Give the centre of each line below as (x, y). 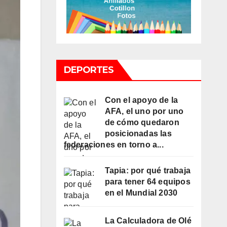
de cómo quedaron (142, 123)
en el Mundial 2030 (141, 193)
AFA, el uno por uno (144, 111)
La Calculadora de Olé (148, 221)
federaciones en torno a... (113, 145)
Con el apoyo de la (141, 100)
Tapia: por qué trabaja (147, 171)
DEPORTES (89, 70)
